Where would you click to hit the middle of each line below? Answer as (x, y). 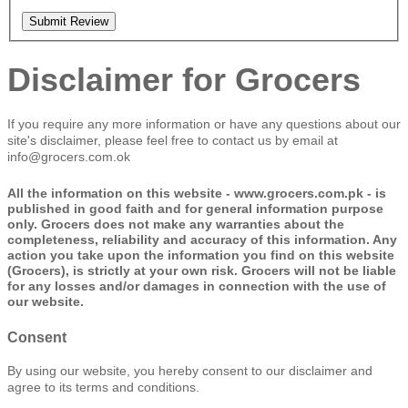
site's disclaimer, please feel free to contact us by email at (173, 141)
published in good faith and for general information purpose (195, 208)
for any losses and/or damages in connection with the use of (197, 286)
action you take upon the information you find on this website (201, 255)
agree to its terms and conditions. (103, 387)
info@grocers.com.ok (69, 157)
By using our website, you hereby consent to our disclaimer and (190, 370)
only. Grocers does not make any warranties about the (176, 224)
